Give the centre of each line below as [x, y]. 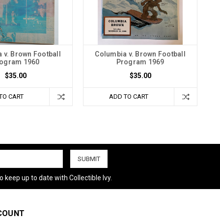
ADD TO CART [129, 96]
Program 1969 [140, 62]
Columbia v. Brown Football [140, 54]
